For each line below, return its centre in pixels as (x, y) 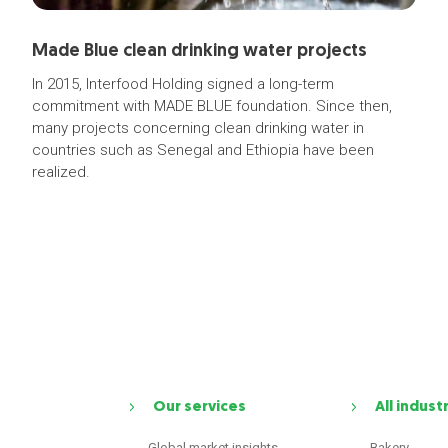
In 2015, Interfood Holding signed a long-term (182, 84)
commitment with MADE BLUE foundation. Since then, (211, 106)
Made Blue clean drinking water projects (199, 51)
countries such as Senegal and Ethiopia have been (202, 150)
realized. (60, 172)
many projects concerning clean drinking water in (197, 128)
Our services (200, 408)
